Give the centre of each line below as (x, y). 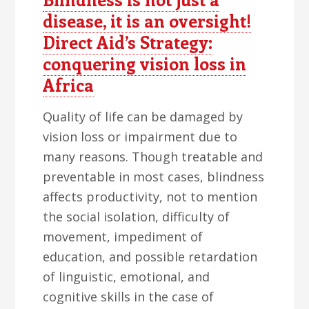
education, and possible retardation (150, 257)
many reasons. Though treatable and (153, 157)
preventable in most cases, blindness (154, 177)
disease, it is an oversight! (147, 21)
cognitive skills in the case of (129, 297)
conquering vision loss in (145, 63)
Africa (69, 85)
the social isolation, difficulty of (137, 217)
